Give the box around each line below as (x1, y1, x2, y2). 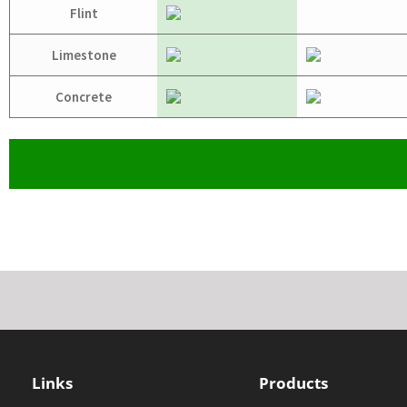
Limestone (51, 46, 116, 65)
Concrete (55, 88, 112, 106)
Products (259, 372, 329, 394)
